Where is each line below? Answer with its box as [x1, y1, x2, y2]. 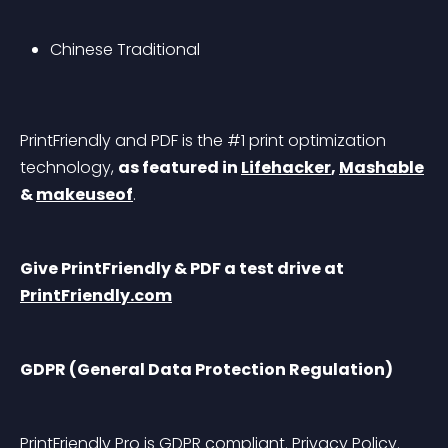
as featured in [118, 156, 241, 179]
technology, [20, 156, 118, 179]
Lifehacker [241, 156, 331, 179]
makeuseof [36, 183, 133, 206]
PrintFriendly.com [20, 284, 172, 307]
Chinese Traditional [50, 38, 200, 61]
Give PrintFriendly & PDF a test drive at [20, 257, 347, 280]
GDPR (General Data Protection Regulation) [20, 358, 393, 381]
